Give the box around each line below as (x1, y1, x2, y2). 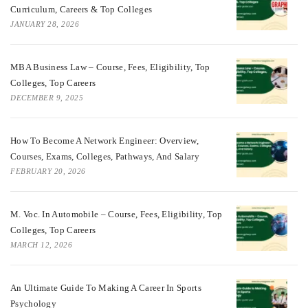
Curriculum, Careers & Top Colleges (10, 4, 153, 15)
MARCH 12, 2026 (10, 241, 72, 250)
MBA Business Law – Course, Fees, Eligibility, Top (10, 62, 210, 73)
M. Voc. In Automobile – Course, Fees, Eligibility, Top (10, 209, 223, 220)
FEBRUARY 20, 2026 (10, 167, 86, 176)
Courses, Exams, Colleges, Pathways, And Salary (10, 151, 199, 162)
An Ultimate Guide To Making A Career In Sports (10, 283, 201, 294)
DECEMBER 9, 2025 (10, 93, 83, 102)
